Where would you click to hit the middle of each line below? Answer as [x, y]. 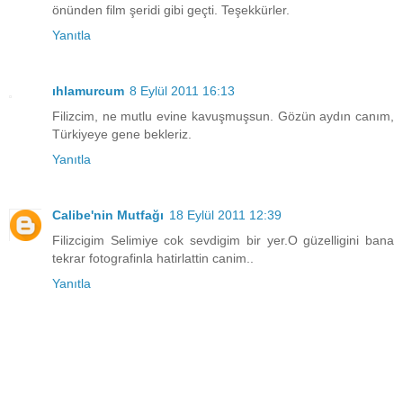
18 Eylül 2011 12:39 [225, 215]
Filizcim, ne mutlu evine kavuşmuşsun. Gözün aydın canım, [223, 116]
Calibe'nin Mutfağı [108, 215]
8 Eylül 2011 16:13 [182, 90]
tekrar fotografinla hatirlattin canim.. [153, 258]
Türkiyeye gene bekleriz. [122, 134]
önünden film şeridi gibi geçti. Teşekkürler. [171, 9]
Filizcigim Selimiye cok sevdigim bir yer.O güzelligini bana [223, 240]
